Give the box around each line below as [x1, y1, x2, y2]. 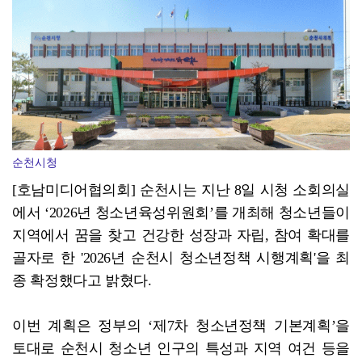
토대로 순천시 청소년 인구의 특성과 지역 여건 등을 [12, 339, 350, 356]
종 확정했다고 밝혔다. [12, 271, 152, 288]
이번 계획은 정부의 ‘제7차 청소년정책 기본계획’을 [12, 317, 350, 334]
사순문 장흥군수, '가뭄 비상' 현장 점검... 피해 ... [12, 3, 268, 16]
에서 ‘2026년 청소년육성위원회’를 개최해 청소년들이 [12, 204, 350, 221]
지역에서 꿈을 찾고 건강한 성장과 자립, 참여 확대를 [12, 226, 350, 243]
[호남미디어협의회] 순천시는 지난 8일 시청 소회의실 [12, 181, 350, 198]
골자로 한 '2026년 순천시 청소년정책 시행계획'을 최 [12, 249, 350, 266]
